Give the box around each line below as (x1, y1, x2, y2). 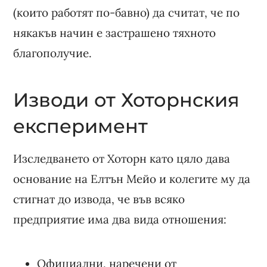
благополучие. (13, 45, 92, 60)
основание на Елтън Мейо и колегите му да (13, 171, 251, 186)
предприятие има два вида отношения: (13, 212, 227, 226)
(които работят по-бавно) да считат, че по (13, 5, 240, 20)
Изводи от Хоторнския (13, 88, 240, 111)
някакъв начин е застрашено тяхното (13, 25, 216, 40)
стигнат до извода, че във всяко (13, 191, 185, 206)
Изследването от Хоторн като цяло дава (13, 151, 231, 166)
